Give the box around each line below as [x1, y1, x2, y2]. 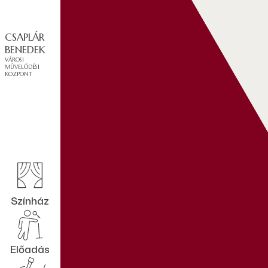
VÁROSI [5, 56, 25, 64]
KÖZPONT [5, 71, 32, 78]
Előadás [10, 242, 50, 257]
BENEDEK [5, 44, 46, 57]
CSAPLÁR [5, 31, 45, 44]
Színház [11, 193, 50, 208]
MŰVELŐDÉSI [5, 63, 40, 71]
